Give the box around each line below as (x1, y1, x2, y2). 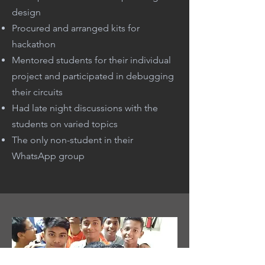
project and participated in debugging (12, 70, 174, 82)
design (12, 7, 43, 18)
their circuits (12, 86, 65, 98)
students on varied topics (12, 118, 120, 130)
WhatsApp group (12, 150, 85, 161)
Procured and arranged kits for (12, 22, 140, 34)
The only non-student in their (12, 134, 133, 146)
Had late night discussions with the (12, 102, 158, 114)
